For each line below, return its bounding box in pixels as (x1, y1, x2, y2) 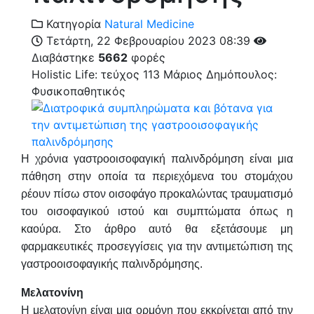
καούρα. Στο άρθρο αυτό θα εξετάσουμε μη (21, 222, 293, 235)
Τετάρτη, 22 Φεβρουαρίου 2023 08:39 (43, 33, 254, 48)
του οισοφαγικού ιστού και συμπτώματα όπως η (21, 205, 293, 217)
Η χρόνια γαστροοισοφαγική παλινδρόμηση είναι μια (21, 152, 293, 165)
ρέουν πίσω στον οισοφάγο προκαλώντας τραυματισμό (21, 187, 293, 200)
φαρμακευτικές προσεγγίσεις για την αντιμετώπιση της (21, 240, 293, 252)
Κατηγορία (43, 16, 101, 31)
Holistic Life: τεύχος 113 (32, 67, 160, 81)
